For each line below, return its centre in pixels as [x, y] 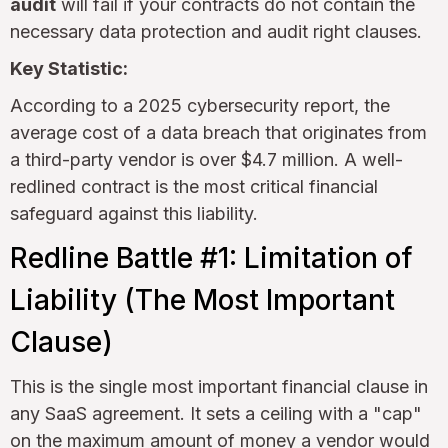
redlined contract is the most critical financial [194, 186]
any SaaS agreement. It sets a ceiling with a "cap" [216, 413]
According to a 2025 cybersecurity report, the [200, 105]
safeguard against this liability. [134, 213]
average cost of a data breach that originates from [218, 132]
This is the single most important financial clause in [219, 386]
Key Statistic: [69, 68]
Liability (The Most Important [202, 299]
